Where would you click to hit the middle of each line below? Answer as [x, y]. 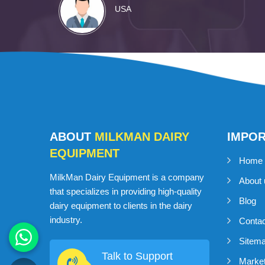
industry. [67, 220]
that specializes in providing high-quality [126, 191]
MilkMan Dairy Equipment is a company [127, 177]
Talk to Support [137, 256]
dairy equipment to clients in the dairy [121, 206]
